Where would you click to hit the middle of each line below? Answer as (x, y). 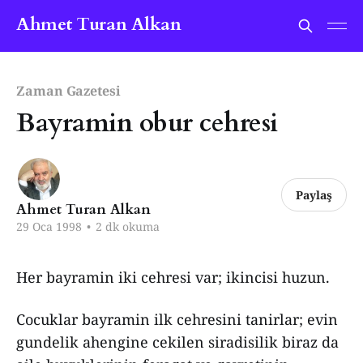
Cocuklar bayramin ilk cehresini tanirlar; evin (177, 319)
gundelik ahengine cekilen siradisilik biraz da (177, 342)
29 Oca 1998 (49, 226)
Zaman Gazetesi (68, 91)
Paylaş (314, 195)
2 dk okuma (126, 226)
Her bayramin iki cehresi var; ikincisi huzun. (173, 277)
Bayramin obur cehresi (147, 123)
